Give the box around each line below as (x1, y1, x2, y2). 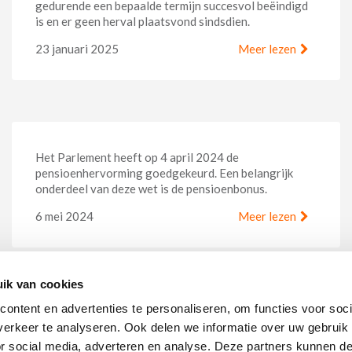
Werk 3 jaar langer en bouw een (35, 290, 239, 306)
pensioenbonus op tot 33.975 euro (35, 309, 252, 324)
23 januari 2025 (35, 41, 119, 56)
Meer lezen (238, 41, 296, 56)
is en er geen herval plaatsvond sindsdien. (35, 13, 252, 28)
